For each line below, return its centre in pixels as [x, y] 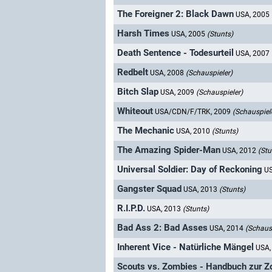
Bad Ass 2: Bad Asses [162, 228]
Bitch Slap [138, 92]
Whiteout [135, 111]
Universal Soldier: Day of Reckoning [190, 170]
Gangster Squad [149, 189]
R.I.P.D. [131, 209]
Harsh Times [143, 34]
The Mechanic [146, 131]
